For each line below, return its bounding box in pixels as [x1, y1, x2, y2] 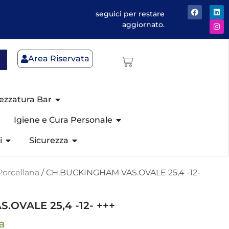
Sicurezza [29, 135, 69, 145]
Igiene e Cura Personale [14, 115, 113, 125]
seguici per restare [96, 9, 165, 18]
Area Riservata [28, 54, 89, 63]
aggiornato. [122, 20, 165, 29]
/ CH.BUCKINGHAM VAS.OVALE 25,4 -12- [39, 168, 200, 177]
